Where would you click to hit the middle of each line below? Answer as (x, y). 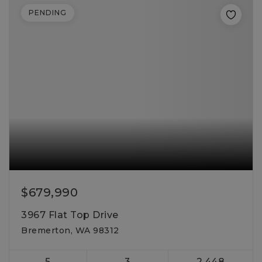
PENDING (48, 13)
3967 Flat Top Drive (70, 215)
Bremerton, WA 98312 (70, 230)
